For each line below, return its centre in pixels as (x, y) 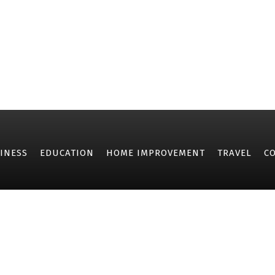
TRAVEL (234, 153)
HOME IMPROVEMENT (156, 153)
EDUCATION (67, 153)
